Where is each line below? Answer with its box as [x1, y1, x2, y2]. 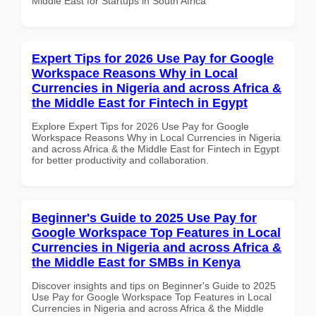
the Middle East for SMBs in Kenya [32, 255, 241, 269]
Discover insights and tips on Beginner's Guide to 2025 [32, 279, 276, 291]
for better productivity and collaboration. [32, 154, 209, 166]
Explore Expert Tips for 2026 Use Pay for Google [32, 120, 249, 132]
